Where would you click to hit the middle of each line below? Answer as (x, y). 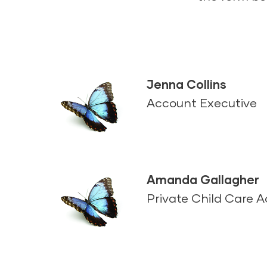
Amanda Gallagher (203, 179)
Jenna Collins (187, 84)
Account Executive (202, 103)
